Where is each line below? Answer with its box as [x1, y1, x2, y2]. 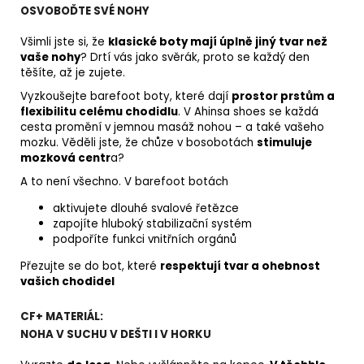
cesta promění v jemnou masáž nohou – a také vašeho [20, 119, 324, 136]
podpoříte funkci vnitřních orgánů [53, 232, 236, 248]
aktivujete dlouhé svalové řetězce [53, 201, 239, 217]
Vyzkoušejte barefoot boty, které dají [20, 89, 232, 105]
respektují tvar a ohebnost [160, 258, 320, 275]
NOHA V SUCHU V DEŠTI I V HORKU [20, 327, 211, 343]
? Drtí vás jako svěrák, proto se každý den [80, 50, 310, 66]
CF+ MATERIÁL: [20, 309, 106, 325]
